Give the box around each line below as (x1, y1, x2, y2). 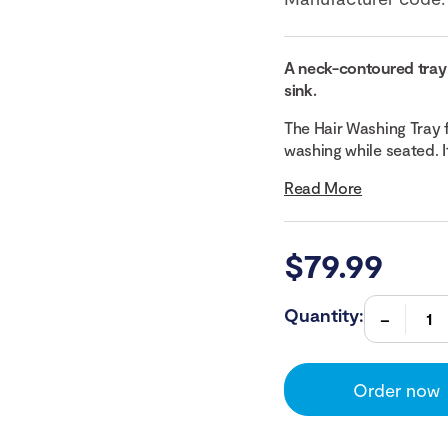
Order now (352, 379, 440, 401)
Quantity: (284, 303, 364, 326)
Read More (284, 178, 363, 197)
